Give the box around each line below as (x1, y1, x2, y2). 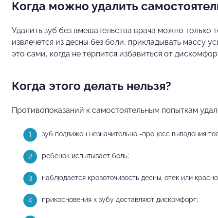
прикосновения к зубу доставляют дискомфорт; (42, 195, 198, 203)
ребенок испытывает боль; (42, 151, 129, 160)
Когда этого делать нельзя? (12, 78, 171, 93)
